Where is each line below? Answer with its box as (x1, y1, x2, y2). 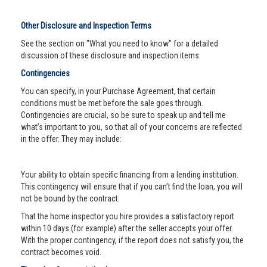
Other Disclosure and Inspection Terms (21, 21, 151, 30)
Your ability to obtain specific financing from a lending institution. (21, 170, 238, 179)
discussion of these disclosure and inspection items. (21, 51, 201, 60)
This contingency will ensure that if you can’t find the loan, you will (21, 182, 243, 191)
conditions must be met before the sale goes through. (21, 98, 203, 108)
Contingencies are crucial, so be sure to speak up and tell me (21, 110, 226, 120)
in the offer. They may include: (21, 134, 122, 144)
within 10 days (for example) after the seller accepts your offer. (21, 223, 233, 233)
